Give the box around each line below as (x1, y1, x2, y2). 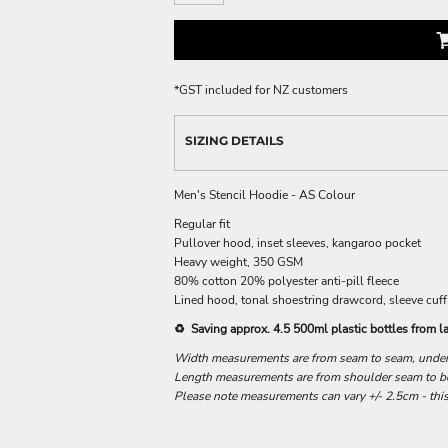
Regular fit (174, 215, 230, 232)
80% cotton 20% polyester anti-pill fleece (174, 272, 399, 289)
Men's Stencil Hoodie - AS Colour (174, 186, 355, 203)
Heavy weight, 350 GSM (174, 253, 303, 270)
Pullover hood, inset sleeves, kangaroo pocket (174, 234, 421, 251)
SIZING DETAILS (185, 132, 284, 148)
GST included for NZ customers (179, 81, 348, 98)
